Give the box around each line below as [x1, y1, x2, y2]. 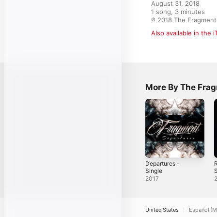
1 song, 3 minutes [151, 8, 205, 15]
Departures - [145, 159, 180, 167]
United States [145, 206, 179, 213]
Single [145, 167, 162, 174]
